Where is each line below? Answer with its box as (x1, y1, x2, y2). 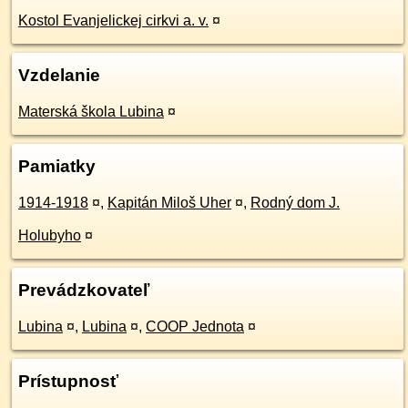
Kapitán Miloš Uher (107, 195, 231, 210)
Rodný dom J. (250, 195, 340, 210)
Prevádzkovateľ (18, 280, 149, 300)
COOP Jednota (146, 319, 244, 334)
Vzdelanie (18, 66, 100, 85)
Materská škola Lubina (18, 104, 164, 119)
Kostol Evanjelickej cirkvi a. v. (18, 13, 209, 28)
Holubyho (18, 228, 81, 243)
